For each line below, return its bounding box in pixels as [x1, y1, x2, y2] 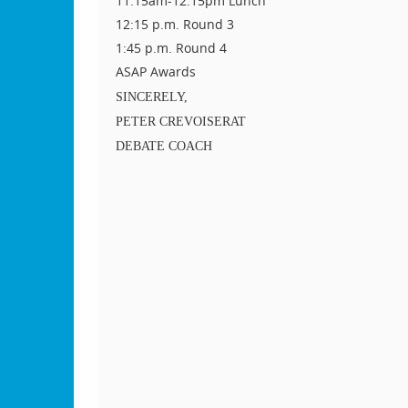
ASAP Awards [115, 63, 196, 81]
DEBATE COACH [115, 139, 212, 154]
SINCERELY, [115, 89, 188, 104]
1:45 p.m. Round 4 [115, 39, 227, 57]
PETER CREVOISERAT [115, 114, 246, 128]
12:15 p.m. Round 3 [115, 15, 234, 34]
